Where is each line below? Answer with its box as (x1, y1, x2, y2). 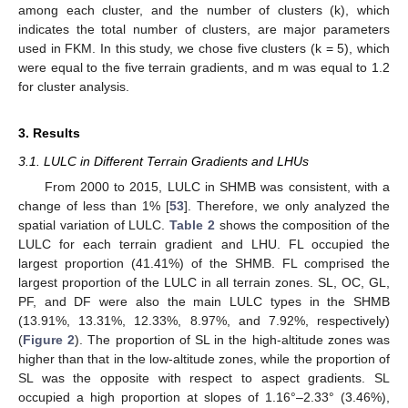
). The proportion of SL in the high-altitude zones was (75, 331, 391, 347)
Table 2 (169, 217, 216, 232)
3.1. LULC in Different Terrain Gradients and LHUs (18, 153, 309, 168)
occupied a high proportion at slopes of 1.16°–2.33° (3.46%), (18, 389, 390, 404)
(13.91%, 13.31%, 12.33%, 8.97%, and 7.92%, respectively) (18, 312, 390, 328)
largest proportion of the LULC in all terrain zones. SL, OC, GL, (18, 274, 390, 290)
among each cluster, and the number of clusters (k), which (18, 2, 390, 17)
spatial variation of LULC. (18, 217, 170, 232)
